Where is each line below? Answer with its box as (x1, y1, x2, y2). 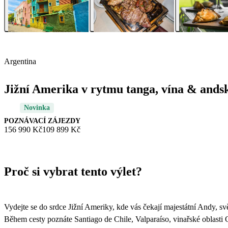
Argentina (4, 57, 36, 66)
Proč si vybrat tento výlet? (4, 165, 142, 179)
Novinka (24, 104, 50, 112)
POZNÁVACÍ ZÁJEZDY (4, 117, 80, 125)
